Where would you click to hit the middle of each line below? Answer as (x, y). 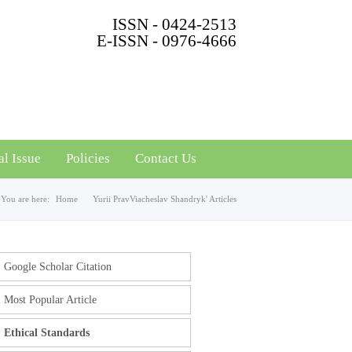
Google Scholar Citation (57, 267)
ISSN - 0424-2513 (174, 24)
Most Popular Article (50, 300)
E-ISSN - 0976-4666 (167, 41)
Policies (88, 158)
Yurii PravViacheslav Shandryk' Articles (164, 199)
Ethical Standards (46, 333)
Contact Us (166, 158)
